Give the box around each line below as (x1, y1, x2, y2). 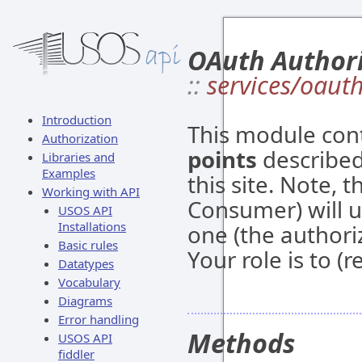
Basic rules (58, 237, 118, 253)
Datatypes (58, 255, 114, 271)
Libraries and (42, 149, 115, 165)
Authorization (42, 130, 118, 146)
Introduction (42, 112, 112, 128)
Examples (42, 165, 95, 181)
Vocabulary (58, 274, 120, 290)
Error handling (58, 311, 139, 327)
